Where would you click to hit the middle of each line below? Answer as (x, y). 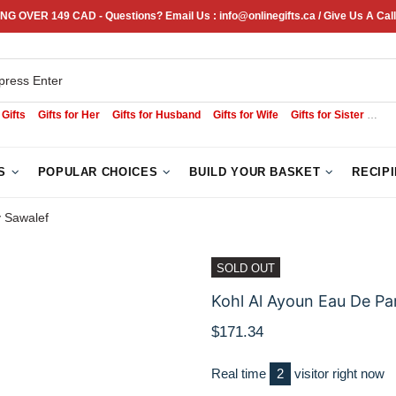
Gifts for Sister (327, 114)
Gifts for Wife (246, 114)
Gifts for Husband (156, 114)
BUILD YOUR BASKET (255, 172)
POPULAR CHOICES (98, 172)
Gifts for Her (69, 114)
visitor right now (338, 373)
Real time (240, 373)
